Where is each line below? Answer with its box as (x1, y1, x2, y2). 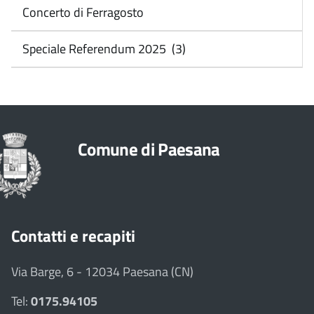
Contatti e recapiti (11, 223, 135, 248)
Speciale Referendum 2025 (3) (20, 39, 186, 58)
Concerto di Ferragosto (20, 3, 144, 22)
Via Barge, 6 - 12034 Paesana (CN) (11, 261, 193, 281)
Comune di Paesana (78, 135, 220, 163)
